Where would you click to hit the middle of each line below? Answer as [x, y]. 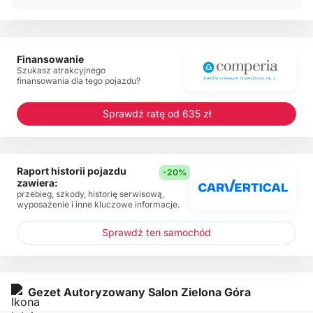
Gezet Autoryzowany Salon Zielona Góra [139, 292]
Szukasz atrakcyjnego [61, 70]
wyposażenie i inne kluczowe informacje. [98, 204]
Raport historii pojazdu [72, 170]
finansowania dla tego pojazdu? [79, 80]
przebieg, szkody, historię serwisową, [90, 194]
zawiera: [37, 182]
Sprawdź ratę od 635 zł [156, 113]
